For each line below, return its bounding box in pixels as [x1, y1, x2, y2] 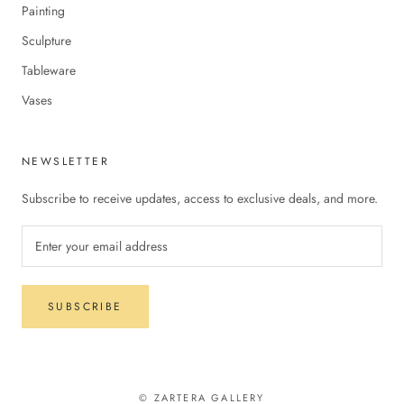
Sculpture [22, 31, 71, 50]
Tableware [22, 60, 76, 79]
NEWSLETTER [22, 152, 109, 170]
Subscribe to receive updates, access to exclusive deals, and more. [22, 188, 378, 207]
